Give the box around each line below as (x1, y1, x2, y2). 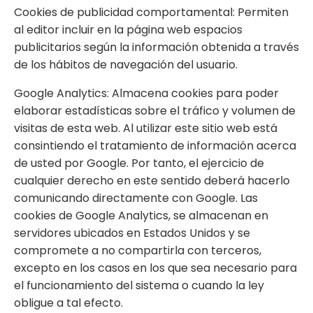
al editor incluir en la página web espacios (14, 21, 242, 38)
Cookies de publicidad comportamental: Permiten (14, 3, 289, 20)
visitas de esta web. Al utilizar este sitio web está (14, 119, 277, 136)
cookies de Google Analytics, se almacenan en (14, 207, 268, 224)
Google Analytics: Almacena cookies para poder (14, 85, 279, 101)
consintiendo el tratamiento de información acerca (14, 137, 296, 154)
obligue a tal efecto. (14, 294, 123, 311)
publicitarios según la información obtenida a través (14, 38, 299, 55)
